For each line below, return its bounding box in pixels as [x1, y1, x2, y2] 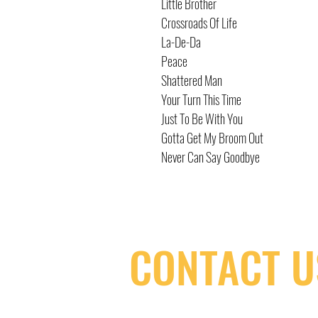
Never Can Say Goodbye [161, 148, 260, 166]
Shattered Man [161, 71, 222, 89]
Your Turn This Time [161, 90, 241, 109]
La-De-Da [161, 33, 201, 51]
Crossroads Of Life [161, 13, 237, 32]
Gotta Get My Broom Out [161, 128, 263, 147]
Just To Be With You [161, 109, 243, 128]
